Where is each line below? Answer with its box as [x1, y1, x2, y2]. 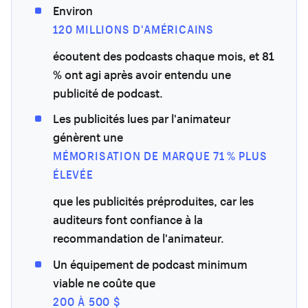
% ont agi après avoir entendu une [53, 67, 231, 82]
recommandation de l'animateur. [53, 230, 224, 247]
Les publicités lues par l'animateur [53, 111, 230, 127]
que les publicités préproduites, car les [53, 193, 254, 210]
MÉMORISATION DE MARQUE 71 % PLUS [53, 148, 267, 164]
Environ [53, 3, 93, 19]
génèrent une [53, 129, 123, 146]
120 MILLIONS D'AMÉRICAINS [53, 22, 214, 36]
